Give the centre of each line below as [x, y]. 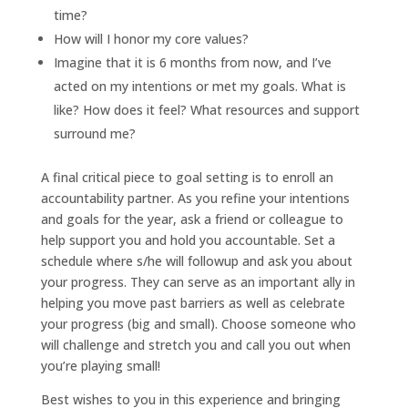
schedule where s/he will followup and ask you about [196, 260]
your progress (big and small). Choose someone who [198, 323]
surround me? [94, 133]
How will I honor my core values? [151, 38]
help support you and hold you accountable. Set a [188, 240]
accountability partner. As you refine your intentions [195, 198]
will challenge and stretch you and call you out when [195, 344]
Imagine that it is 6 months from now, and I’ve [192, 62]
